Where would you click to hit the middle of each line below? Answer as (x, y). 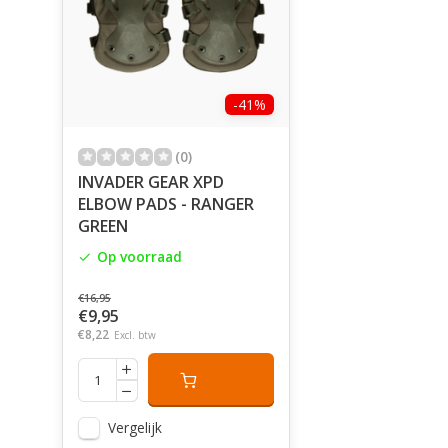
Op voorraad (139, 256)
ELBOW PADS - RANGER (166, 204)
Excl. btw (135, 335)
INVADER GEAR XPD (151, 182)
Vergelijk (135, 427)
